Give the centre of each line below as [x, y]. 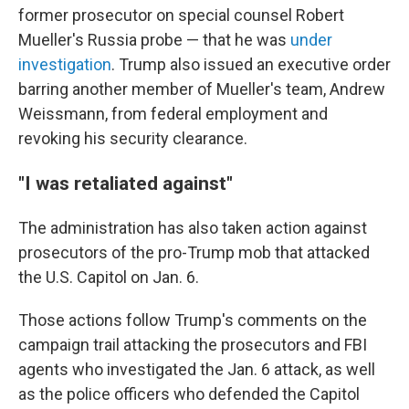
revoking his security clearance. [133, 138]
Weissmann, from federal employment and [173, 114]
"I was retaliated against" [126, 183]
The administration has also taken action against [193, 228]
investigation [65, 64]
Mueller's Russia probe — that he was [154, 40]
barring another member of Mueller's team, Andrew [202, 89]
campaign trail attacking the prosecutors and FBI [193, 345]
